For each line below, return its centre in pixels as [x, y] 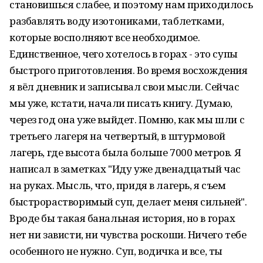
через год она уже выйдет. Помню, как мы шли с [127, 119]
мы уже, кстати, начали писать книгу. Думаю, [121, 103]
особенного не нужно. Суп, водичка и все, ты [116, 251]
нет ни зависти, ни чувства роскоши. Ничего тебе [128, 235]
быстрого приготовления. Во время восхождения [129, 70]
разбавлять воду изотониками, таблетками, [117, 21]
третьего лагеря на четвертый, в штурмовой [117, 136]
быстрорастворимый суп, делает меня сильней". [128, 202]
